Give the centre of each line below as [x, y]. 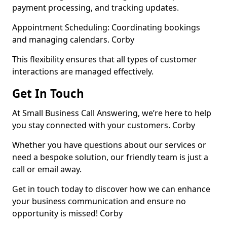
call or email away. [47, 169]
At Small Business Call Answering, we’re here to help [112, 113]
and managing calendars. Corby [73, 40]
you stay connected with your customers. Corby [104, 125]
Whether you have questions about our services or [109, 145]
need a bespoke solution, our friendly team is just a [110, 157]
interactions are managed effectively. [83, 71]
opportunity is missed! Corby [67, 213]
